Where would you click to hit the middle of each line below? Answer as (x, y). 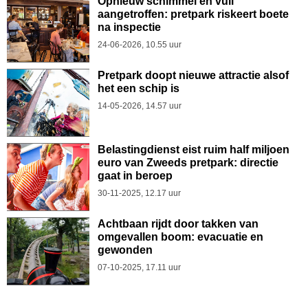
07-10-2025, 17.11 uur (139, 267)
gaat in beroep (135, 176)
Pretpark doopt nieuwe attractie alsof (193, 75)
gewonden (125, 250)
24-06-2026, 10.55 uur (140, 45)
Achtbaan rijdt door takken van (178, 224)
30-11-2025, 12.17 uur (139, 193)
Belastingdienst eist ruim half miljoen (194, 150)
